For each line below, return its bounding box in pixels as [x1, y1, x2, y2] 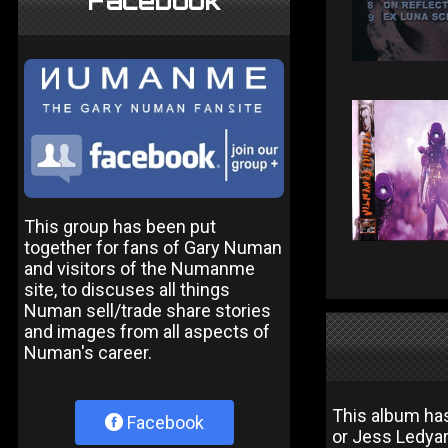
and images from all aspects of [24, 320, 270, 342]
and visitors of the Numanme [24, 257, 255, 279]
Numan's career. [24, 341, 152, 363]
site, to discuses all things [24, 278, 230, 300]
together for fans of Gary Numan [24, 236, 282, 258]
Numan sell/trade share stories [24, 299, 271, 321]
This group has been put [24, 215, 216, 237]
